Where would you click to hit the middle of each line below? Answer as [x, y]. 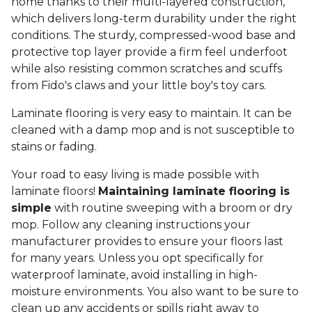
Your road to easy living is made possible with [135, 175]
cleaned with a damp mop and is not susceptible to [153, 130]
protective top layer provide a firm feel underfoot [149, 52]
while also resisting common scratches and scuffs [147, 69]
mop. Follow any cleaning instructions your [131, 225]
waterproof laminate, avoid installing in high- [134, 275]
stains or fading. [54, 147]
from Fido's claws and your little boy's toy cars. [140, 86]
